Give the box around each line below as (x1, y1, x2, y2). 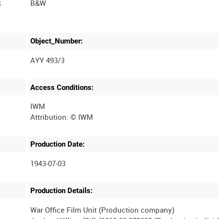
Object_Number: (30, 36, 83, 45)
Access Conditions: (30, 83, 94, 92)
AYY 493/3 (30, 55, 65, 65)
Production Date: (30, 140, 85, 149)
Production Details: (30, 186, 93, 195)
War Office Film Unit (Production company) (30, 204, 175, 215)
